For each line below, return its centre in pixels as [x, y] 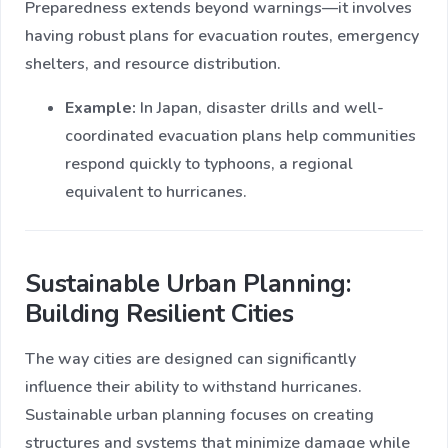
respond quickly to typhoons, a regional [209, 164]
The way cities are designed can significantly [190, 359]
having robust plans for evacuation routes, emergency [222, 36]
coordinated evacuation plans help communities [240, 136]
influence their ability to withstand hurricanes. [193, 387]
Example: [100, 108]
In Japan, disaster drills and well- [260, 108]
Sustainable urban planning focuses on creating [199, 415]
